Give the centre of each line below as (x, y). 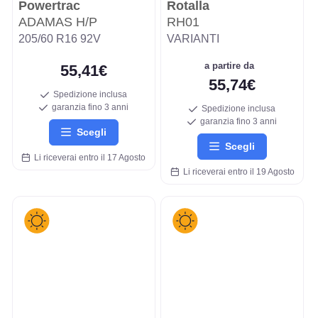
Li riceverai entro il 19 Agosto (236, 171)
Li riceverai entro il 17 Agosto (88, 157)
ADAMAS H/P (57, 22)
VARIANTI (193, 38)
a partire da (232, 65)
